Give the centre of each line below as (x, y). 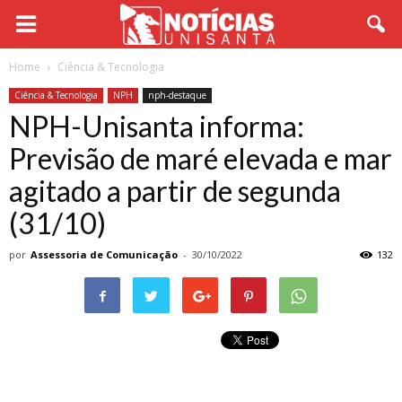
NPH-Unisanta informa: (157, 126)
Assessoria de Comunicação (104, 254)
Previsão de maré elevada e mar (201, 158)
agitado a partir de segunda (175, 191)
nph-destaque (177, 95)
